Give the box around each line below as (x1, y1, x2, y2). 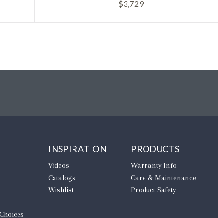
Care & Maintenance (131, 173, 197, 182)
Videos (48, 161, 70, 170)
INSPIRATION (48, 143, 107, 154)
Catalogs (48, 173, 76, 182)
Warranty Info (131, 161, 177, 170)
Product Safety (131, 185, 177, 194)
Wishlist (48, 185, 74, 194)
